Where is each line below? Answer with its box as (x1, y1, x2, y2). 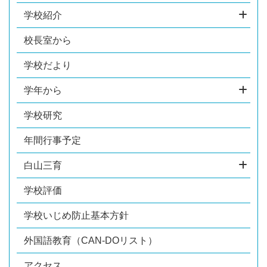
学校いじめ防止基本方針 (24, 210, 129, 221)
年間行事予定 (24, 135, 81, 145)
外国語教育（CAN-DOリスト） (24, 235, 157, 246)
